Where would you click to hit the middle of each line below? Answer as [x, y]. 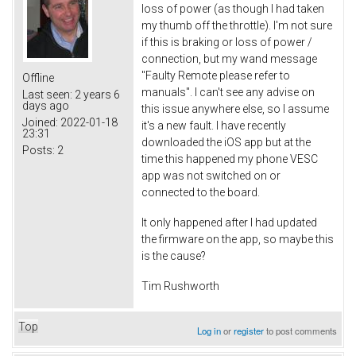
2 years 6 [96, 95]
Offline [38, 78]
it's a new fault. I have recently [214, 126]
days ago [46, 106]
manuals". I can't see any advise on [228, 93]
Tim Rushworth [180, 286]
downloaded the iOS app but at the [226, 143]
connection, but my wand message [229, 59]
